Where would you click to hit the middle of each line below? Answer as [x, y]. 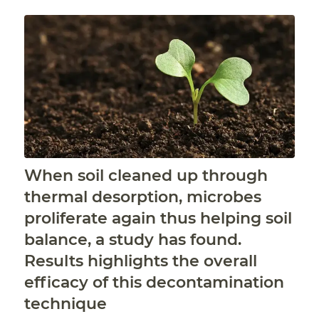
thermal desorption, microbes [142, 197]
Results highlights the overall [140, 261]
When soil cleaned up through [146, 176]
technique [65, 304]
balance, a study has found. [132, 240]
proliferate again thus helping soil [158, 219]
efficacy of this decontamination [154, 283]
